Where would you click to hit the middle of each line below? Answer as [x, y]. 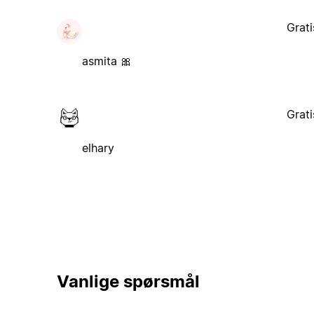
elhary [98, 148]
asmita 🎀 [107, 61]
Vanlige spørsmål [128, 282]
